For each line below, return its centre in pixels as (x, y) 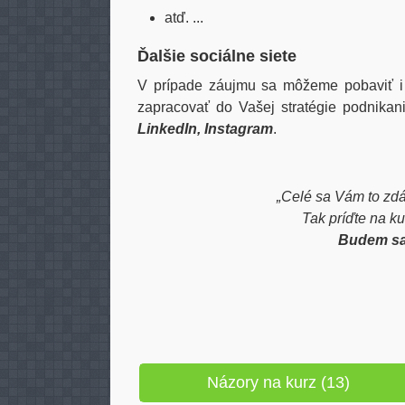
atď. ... (184, 18)
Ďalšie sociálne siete (217, 56)
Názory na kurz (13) (278, 382)
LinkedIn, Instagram (205, 129)
